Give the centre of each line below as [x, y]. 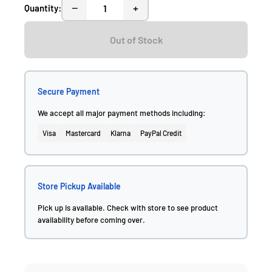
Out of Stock [136, 40]
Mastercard [83, 133]
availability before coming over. [91, 220]
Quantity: [43, 8]
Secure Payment [69, 91]
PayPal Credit [161, 133]
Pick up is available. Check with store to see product [128, 208]
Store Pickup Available [79, 186]
